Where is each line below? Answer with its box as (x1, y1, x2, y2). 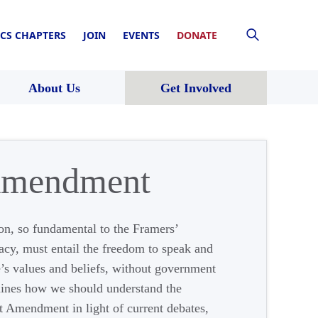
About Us (28, 80, 80, 95)
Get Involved (160, 80, 231, 95)
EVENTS (123, 28, 160, 42)
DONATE (177, 28, 217, 42)
